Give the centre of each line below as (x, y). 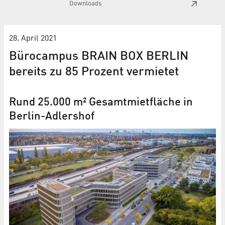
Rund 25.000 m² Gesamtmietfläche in (101, 102)
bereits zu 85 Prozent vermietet (94, 72)
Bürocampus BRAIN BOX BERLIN (99, 57)
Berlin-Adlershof (52, 116)
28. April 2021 (33, 38)
